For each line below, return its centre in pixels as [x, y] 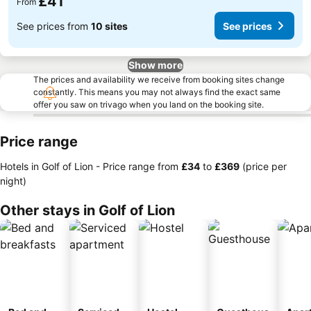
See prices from [54, 26]
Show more [155, 65]
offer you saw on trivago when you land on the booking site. [149, 104]
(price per [263, 166]
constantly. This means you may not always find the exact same [157, 92]
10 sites [109, 26]
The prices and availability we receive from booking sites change [159, 79]
